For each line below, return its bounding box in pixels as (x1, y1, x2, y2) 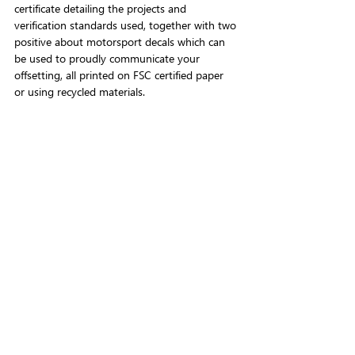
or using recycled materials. (14, 83, 145, 99)
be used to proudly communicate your (14, 50, 203, 66)
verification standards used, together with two (14, 17, 239, 32)
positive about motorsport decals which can (14, 33, 228, 49)
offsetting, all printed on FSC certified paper (14, 67, 227, 82)
